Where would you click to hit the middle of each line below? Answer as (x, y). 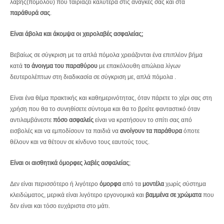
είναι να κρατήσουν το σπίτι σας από (143, 119)
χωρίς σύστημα (185, 183)
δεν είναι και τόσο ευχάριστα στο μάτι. (60, 205)
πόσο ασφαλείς (73, 119)
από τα (132, 183)
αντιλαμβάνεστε (31, 119)
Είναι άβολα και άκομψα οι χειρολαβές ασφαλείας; (76, 33)
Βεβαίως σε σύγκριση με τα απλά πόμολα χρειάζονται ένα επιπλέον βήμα (106, 54)
